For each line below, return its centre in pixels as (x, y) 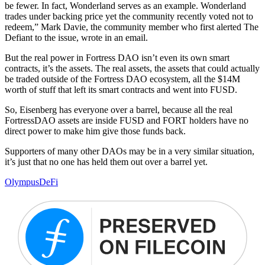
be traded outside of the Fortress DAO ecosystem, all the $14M (122, 79)
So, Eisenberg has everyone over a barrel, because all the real (119, 109)
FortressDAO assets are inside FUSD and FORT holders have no (127, 120)
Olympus (22, 182)
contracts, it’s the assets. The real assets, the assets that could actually (132, 68)
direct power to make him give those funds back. (95, 131)
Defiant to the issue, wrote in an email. (76, 37)
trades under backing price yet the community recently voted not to (129, 16)
